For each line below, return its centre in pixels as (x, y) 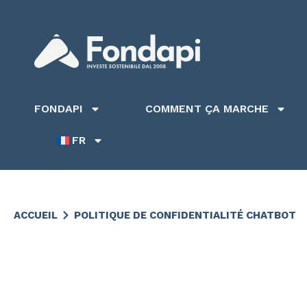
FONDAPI (59, 108)
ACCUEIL (36, 215)
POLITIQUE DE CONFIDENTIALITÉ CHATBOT (185, 215)
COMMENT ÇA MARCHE (207, 108)
